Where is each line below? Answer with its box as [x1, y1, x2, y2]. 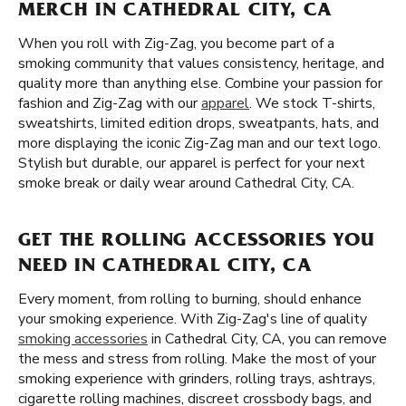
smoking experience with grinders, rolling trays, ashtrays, [18, 369, 375, 389]
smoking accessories [18, 329, 148, 349]
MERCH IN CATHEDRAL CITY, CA [18, 2, 333, 22]
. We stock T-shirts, [249, 93, 375, 113]
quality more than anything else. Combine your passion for [18, 73, 382, 93]
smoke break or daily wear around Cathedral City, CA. [18, 173, 354, 193]
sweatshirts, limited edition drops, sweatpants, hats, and [18, 113, 379, 133]
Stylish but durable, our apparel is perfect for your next [18, 153, 365, 173]
